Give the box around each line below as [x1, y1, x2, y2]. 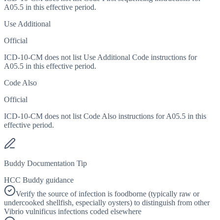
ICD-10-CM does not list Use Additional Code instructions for [4, 53, 197, 62]
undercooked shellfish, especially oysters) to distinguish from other [4, 198, 210, 207]
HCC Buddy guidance [4, 176, 74, 185]
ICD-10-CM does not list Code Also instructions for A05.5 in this [4, 112, 206, 121]
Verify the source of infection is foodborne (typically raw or [16, 190, 199, 198]
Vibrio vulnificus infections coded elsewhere [4, 207, 141, 216]
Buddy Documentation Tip [4, 159, 87, 168]
